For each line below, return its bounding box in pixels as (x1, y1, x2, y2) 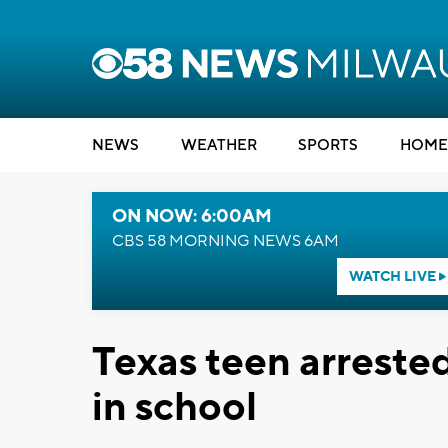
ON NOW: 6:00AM (112, 205, 272, 228)
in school (92, 382, 257, 433)
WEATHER (180, 136, 257, 155)
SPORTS (298, 136, 358, 155)
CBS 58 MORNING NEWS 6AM (112, 231, 339, 251)
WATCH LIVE (348, 268, 439, 286)
